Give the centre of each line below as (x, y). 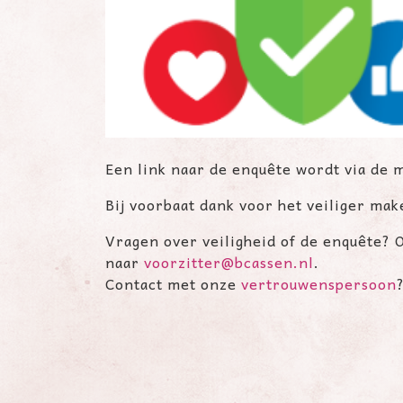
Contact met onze (173, 283)
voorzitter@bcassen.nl (229, 262)
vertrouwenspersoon (319, 283)
